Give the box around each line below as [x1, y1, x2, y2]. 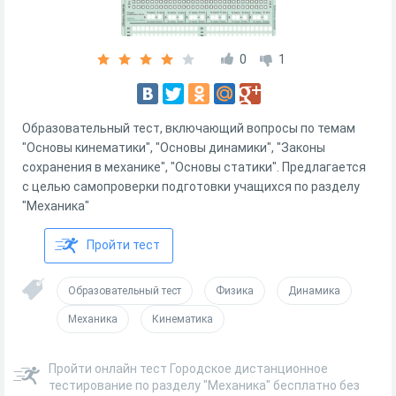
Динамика [288, 285, 340, 297]
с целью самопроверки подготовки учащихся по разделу [22, 179, 360, 194]
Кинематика [152, 313, 213, 325]
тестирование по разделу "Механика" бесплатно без [49, 378, 360, 392]
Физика [216, 285, 254, 297]
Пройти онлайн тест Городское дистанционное [49, 362, 328, 376]
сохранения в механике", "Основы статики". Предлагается [22, 160, 366, 174]
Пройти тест [87, 238, 160, 252]
